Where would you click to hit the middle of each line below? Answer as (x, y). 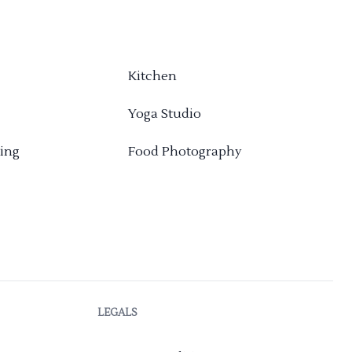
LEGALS (117, 313)
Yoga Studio (165, 114)
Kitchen (153, 77)
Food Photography (185, 152)
